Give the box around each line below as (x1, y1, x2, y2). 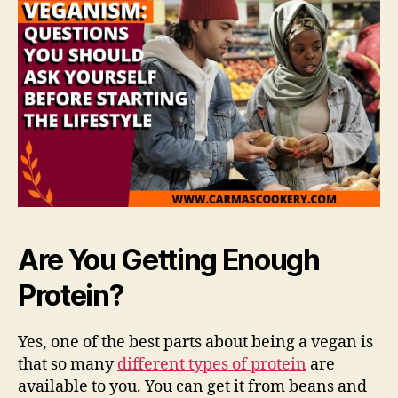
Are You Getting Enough (18, 242, 320, 277)
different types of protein (117, 354, 306, 375)
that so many (18, 354, 117, 375)
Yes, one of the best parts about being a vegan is (18, 331, 373, 353)
